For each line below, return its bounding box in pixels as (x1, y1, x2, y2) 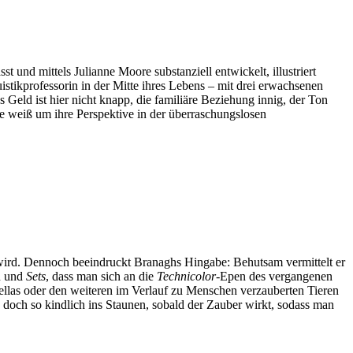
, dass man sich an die (46, 269, 157, 284)
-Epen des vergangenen (216, 269, 333, 284)
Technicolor (157, 269, 216, 284)
